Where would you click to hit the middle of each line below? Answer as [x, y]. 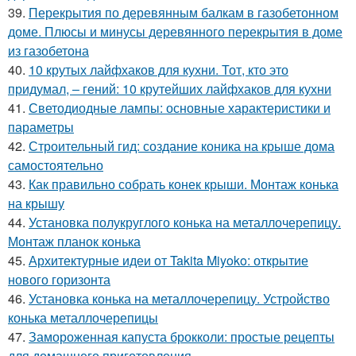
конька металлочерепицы [83, 317]
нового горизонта [59, 279]
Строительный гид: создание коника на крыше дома [182, 146]
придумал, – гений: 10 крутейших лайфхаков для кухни [170, 89]
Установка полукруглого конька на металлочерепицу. [185, 222]
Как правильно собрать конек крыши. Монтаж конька [184, 184]
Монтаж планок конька [74, 241]
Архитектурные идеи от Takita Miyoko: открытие [168, 260]
